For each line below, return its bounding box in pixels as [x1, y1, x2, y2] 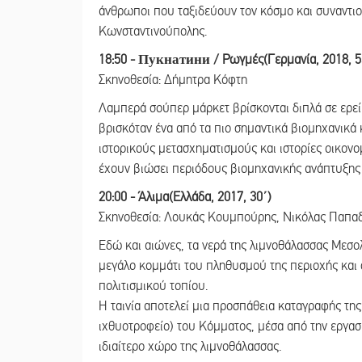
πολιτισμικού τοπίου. [99, 277, 208, 294]
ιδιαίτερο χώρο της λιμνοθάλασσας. [99, 338, 281, 355]
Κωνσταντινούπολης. [99, 23, 207, 40]
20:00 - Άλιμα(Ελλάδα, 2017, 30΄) [99, 188, 271, 205]
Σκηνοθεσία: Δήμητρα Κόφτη [99, 71, 263, 88]
